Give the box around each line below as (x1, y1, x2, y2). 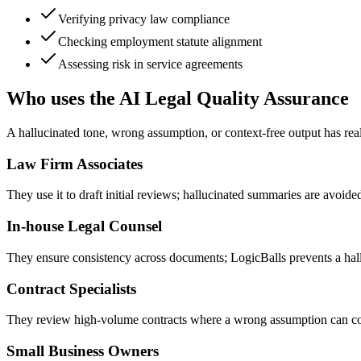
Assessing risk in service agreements (58, 57, 243, 72)
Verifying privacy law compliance (58, 12, 230, 27)
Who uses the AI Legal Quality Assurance (6, 88, 349, 110)
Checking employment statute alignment (58, 35, 262, 49)
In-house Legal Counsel (6, 218, 162, 235)
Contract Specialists (6, 280, 136, 297)
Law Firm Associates (6, 155, 143, 172)
